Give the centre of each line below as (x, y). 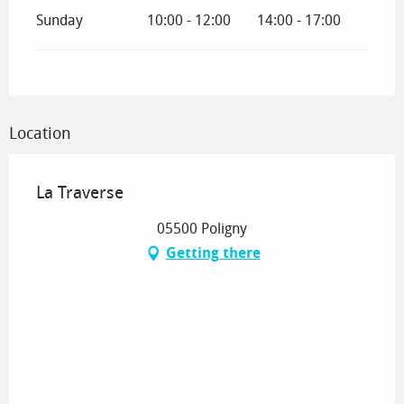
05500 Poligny (202, 228)
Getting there (213, 252)
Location (40, 133)
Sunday (60, 20)
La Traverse (80, 192)
